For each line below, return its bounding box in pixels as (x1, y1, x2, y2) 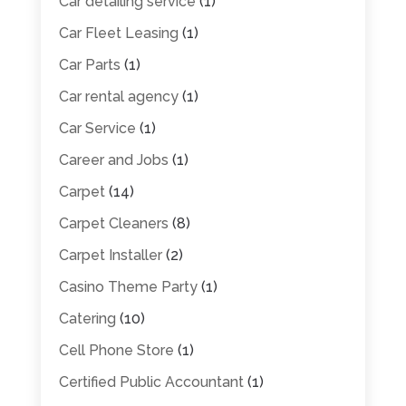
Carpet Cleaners (58, 214, 169, 232)
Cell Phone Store (58, 341, 174, 359)
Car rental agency (58, 87, 179, 105)
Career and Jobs (58, 150, 169, 169)
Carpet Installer (58, 246, 162, 264)
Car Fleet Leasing (58, 24, 179, 42)
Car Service (58, 119, 136, 137)
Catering (58, 309, 116, 327)
